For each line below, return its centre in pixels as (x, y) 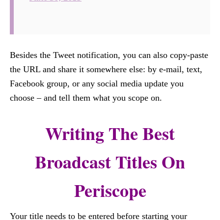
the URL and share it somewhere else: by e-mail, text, (106, 69)
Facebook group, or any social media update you (97, 83)
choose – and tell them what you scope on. (86, 98)
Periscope (110, 190)
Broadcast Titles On (110, 162)
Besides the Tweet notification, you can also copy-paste (109, 55)
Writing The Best (110, 133)
